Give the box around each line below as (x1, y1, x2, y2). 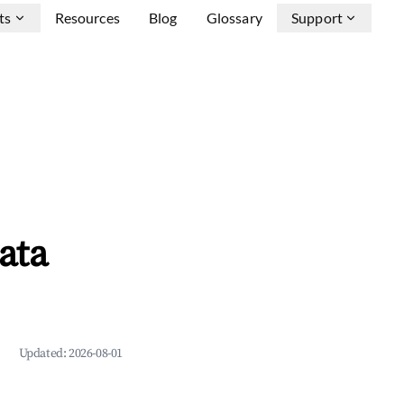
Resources (54, 9, 120, 26)
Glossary (206, 9, 262, 26)
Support (290, 9, 343, 26)
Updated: (18, 345, 69, 362)
